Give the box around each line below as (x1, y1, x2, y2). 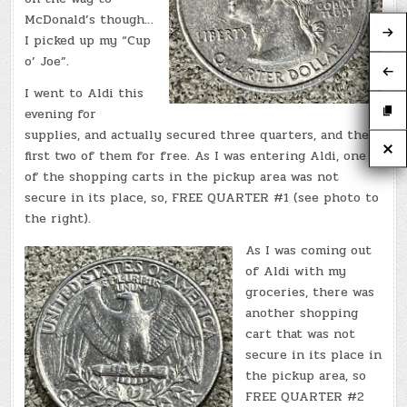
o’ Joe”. (25, 51, 70, 71)
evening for (25, 104, 97, 124)
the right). (25, 208, 92, 228)
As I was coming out (245, 240, 372, 260)
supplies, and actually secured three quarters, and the (25, 124, 370, 144)
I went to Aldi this (25, 83, 144, 103)
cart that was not (245, 323, 356, 343)
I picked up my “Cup (25, 30, 152, 50)
